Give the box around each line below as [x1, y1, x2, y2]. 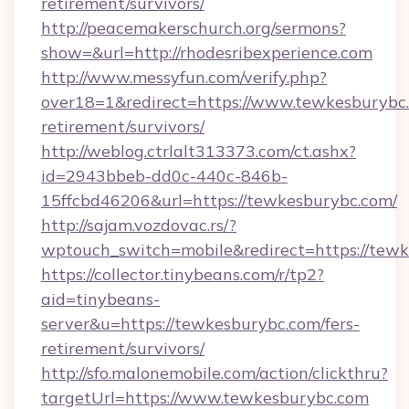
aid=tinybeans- [41, 288, 160, 309]
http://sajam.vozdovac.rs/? [41, 215, 236, 236]
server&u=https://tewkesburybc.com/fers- [41, 313, 360, 334]
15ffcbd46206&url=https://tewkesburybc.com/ [41, 190, 397, 211]
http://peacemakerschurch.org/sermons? [41, 17, 346, 38]
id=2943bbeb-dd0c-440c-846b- [41, 165, 288, 186]
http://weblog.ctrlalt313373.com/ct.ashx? [41, 141, 356, 162]
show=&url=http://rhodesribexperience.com [41, 42, 372, 63]
